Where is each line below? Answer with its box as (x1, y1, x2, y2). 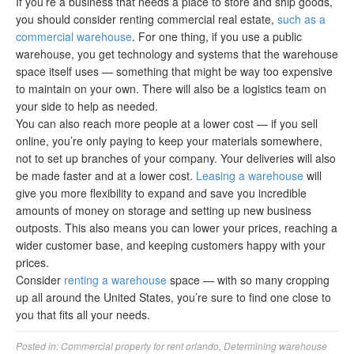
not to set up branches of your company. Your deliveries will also (16, 150, 336, 166)
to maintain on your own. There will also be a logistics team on (16, 81, 326, 96)
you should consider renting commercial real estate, (16, 11, 277, 27)
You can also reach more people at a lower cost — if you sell (16, 115, 318, 131)
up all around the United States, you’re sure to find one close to (16, 289, 331, 305)
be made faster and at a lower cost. (16, 168, 196, 183)
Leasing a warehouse (196, 168, 303, 183)
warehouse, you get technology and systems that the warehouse (16, 46, 338, 62)
